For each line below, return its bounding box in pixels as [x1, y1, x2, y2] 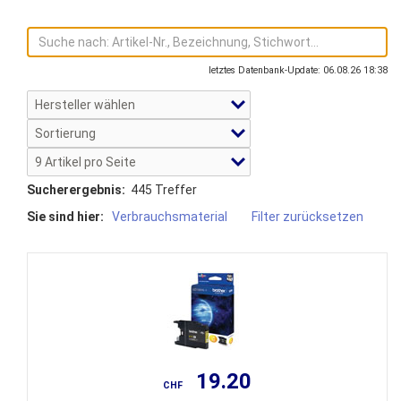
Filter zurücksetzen [252, 209, 363, 224]
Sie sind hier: [27, 209, 109, 224]
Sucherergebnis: [27, 183, 125, 197]
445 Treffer [125, 183, 197, 197]
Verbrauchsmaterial [112, 209, 227, 224]
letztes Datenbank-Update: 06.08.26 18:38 [209, 64, 388, 76]
